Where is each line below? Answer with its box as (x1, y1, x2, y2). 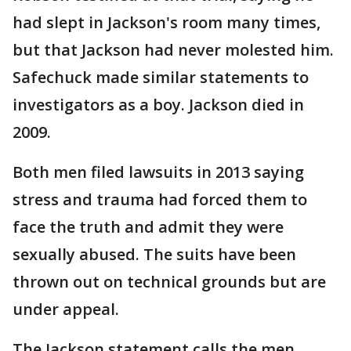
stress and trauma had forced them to (13, 189, 307, 211)
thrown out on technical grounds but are (13, 271, 326, 293)
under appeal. (13, 299, 119, 320)
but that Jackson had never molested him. (13, 39, 334, 61)
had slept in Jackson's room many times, (13, 12, 320, 34)
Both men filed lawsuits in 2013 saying (13, 161, 304, 183)
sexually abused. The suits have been (13, 244, 296, 266)
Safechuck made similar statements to (13, 67, 309, 89)
